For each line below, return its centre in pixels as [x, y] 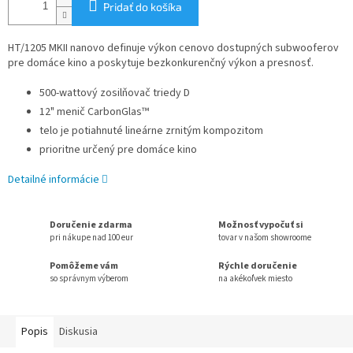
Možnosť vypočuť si [261, 225]
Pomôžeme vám [84, 266]
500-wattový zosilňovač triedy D [115, 93]
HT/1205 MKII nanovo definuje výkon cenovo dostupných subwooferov [173, 48]
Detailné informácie [54, 180]
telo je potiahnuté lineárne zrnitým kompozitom [151, 131]
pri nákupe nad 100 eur [91, 237]
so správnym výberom [89, 278]
